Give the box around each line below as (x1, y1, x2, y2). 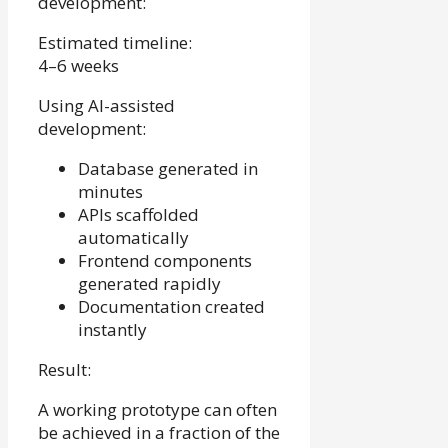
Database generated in (78, 157, 258, 181)
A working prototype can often (38, 398, 277, 422)
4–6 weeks (38, 54, 119, 78)
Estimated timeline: (38, 31, 192, 55)
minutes (78, 180, 143, 204)
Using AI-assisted (38, 94, 175, 118)
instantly (78, 318, 147, 342)
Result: (38, 358, 91, 382)
